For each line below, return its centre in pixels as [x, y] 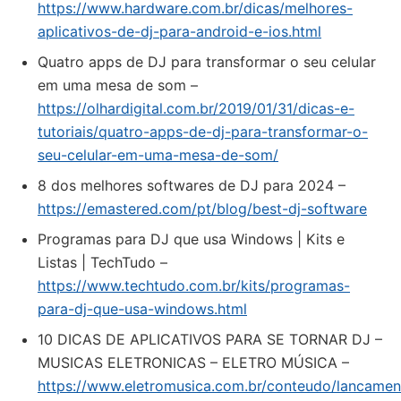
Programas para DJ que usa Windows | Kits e [191, 239]
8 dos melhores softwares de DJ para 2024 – [192, 185]
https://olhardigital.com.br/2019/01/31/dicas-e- [196, 108]
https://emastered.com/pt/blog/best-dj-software [202, 209]
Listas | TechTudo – [102, 262]
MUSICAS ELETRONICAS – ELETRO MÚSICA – [193, 363]
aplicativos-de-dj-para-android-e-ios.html [179, 31]
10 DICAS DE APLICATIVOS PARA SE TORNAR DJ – [210, 339]
